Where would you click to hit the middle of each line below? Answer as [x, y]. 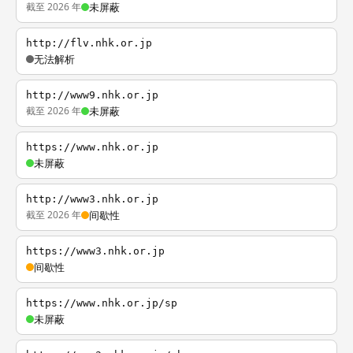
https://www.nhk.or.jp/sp [102, 303]
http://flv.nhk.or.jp [89, 43]
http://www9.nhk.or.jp [92, 95]
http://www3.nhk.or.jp [92, 199]
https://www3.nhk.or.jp [95, 251]
